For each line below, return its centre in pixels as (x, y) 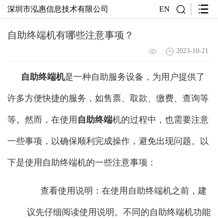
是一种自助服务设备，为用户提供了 (135, 77)
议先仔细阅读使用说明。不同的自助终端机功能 (119, 212)
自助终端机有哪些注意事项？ (71, 35)
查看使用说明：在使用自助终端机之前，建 (124, 191)
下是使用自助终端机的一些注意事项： (82, 162)
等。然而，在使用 (42, 119)
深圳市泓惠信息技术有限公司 (58, 9)
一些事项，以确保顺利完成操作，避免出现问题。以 (108, 141)
